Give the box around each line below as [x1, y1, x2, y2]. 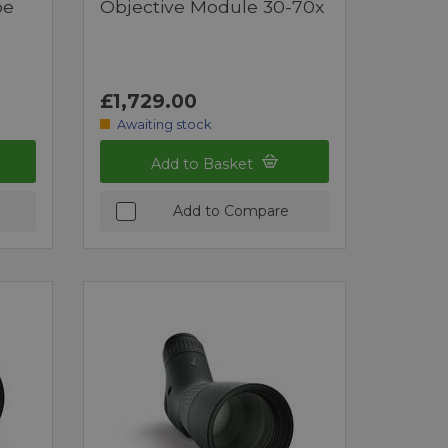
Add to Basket [151, 154, 258, 173]
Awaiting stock [116, 116, 211, 132]
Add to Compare [172, 201, 289, 220]
